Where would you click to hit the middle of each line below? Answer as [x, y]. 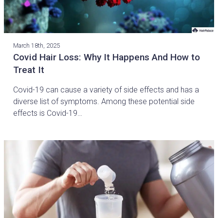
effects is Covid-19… [48, 113]
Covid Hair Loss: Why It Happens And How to [107, 57]
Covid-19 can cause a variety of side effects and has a [106, 90]
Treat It [29, 70]
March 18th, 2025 [37, 45]
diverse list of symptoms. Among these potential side [104, 101]
